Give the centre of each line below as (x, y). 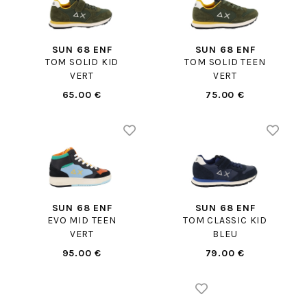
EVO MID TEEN (82, 220)
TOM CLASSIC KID (225, 220)
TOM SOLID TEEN (225, 62)
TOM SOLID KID (82, 62)
